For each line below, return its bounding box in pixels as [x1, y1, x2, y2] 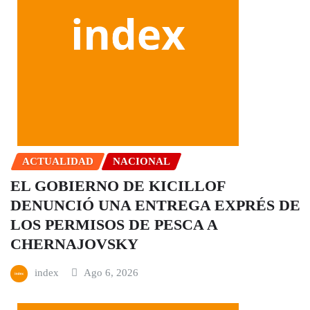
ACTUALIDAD [22, 155, 93, 167]
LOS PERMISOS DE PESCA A [10, 216, 217, 234]
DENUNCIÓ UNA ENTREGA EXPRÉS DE [10, 197, 300, 215]
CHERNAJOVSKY [10, 235, 138, 253]
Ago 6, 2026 [84, 267, 139, 279]
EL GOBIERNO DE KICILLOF [10, 177, 225, 195]
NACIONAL [113, 155, 170, 167]
